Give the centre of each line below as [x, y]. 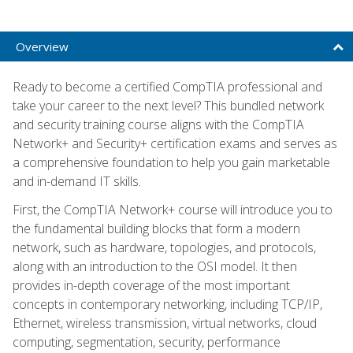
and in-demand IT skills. [77, 181]
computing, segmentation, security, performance [147, 342]
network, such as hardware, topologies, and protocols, [164, 247]
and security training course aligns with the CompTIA [158, 124]
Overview [42, 46]
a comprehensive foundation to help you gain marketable [171, 162]
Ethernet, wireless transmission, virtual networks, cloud [165, 323]
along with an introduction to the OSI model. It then [155, 266]
